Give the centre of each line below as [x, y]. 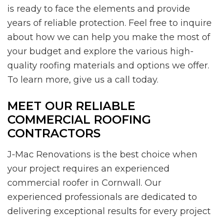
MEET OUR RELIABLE [71, 106]
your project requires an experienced [88, 168]
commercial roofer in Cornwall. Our [84, 183]
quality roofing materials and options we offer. [108, 65]
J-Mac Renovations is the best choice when [102, 154]
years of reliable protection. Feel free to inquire [109, 23]
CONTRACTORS [54, 133]
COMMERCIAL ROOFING [79, 119]
